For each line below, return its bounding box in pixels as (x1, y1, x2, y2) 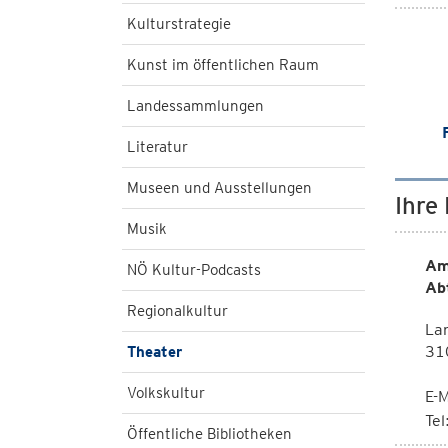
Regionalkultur (127, 302, 228, 320)
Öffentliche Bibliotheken (127, 425, 292, 443)
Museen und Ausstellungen (127, 179, 312, 197)
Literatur (127, 138, 188, 156)
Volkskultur (127, 384, 205, 402)
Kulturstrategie (127, 15, 231, 33)
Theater (127, 343, 182, 361)
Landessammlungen (127, 97, 264, 115)
